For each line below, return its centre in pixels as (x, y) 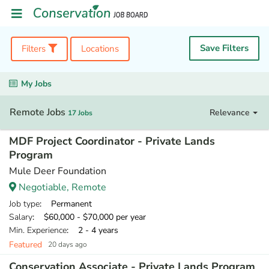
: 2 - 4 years (92, 230)
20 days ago (68, 244)
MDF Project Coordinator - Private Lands (112, 141)
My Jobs (36, 84)
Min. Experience (38, 230)
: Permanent (66, 204)
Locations (100, 49)
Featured (26, 244)
